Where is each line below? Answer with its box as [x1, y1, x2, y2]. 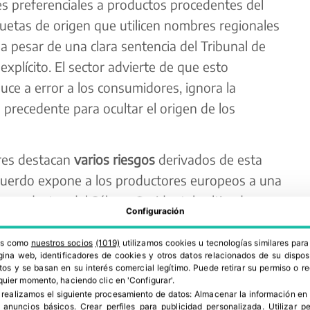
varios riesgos [73, 150, 155, 167]
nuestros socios [30, 237, 93, 248]
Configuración [126, 206, 184, 217]
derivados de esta [154, 150, 262, 167]
